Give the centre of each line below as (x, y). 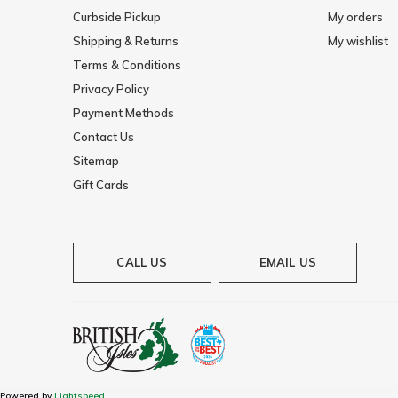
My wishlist (358, 41)
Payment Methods (123, 113)
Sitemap (96, 161)
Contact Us (103, 137)
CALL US (142, 263)
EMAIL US (288, 263)
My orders (356, 17)
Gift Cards (101, 185)
